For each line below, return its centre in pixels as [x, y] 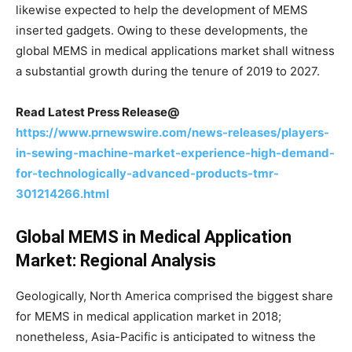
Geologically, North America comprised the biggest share [174, 296]
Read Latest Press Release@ [97, 112]
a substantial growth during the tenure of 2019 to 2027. [168, 71]
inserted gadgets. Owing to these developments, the [162, 30]
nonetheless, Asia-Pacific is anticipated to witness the [166, 337]
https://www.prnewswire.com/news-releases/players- [172, 132]
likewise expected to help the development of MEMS [162, 10]
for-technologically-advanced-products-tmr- [147, 173]
